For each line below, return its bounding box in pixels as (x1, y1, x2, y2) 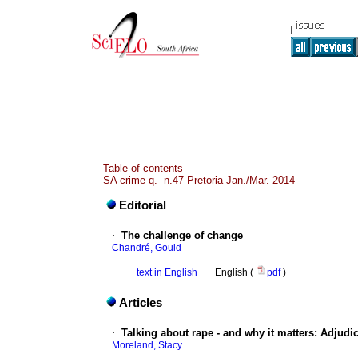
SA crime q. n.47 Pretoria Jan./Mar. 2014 (103, 174, 295, 186)
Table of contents (103, 162, 183, 174)
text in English (137, 267, 197, 279)
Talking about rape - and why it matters (121, 327, 314, 340)
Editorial (119, 199, 166, 213)
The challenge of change (121, 229, 243, 242)
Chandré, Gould (112, 242, 181, 254)
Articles (119, 296, 162, 310)
